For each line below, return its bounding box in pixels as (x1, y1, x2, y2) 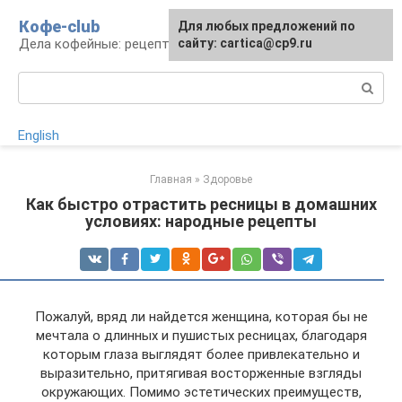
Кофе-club (19, 17, 100, 36)
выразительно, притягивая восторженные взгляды (40, 365, 362, 381)
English (18, 127, 59, 144)
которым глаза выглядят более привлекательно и (42, 346, 360, 363)
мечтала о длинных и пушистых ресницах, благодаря (35, 328, 367, 344)
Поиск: (18, 73, 60, 89)
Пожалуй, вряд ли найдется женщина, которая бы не (34, 309, 368, 325)
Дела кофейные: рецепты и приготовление (19, 36, 288, 52)
